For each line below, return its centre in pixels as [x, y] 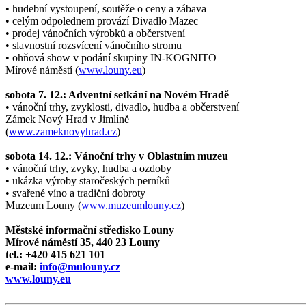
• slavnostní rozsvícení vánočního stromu [94, 45]
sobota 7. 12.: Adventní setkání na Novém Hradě [117, 94]
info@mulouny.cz [80, 266]
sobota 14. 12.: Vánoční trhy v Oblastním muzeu [117, 156]
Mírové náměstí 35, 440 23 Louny [83, 242]
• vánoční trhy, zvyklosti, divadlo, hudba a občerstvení [122, 107]
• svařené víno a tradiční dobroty [75, 193]
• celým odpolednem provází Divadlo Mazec [102, 20]
